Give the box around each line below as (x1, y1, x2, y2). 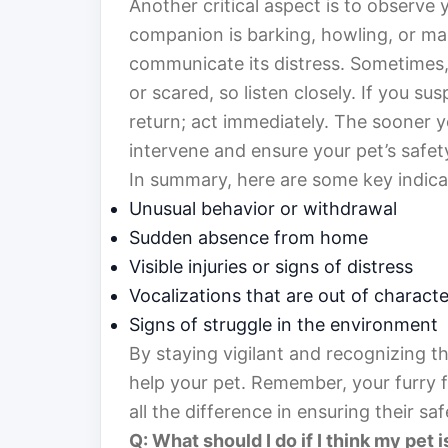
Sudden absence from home (129, 227, 368, 249)
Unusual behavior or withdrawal (129, 198, 397, 220)
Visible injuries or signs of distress (129, 256, 413, 278)
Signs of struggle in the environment (129, 314, 438, 336)
